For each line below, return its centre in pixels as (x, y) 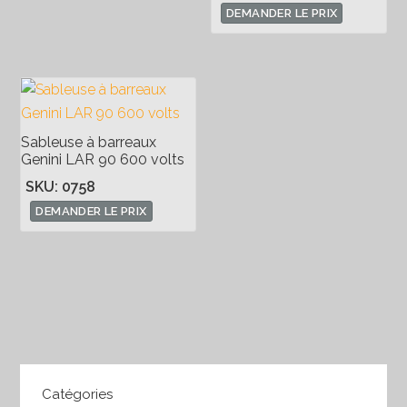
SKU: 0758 (61, 186)
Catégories (78, 394)
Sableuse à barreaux (89, 142)
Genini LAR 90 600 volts (103, 159)
